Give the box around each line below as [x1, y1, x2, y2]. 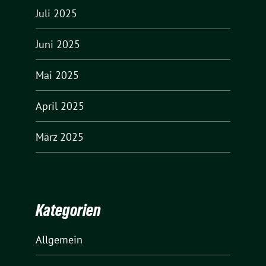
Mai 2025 [36, 68, 79, 82]
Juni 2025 [36, 37, 80, 51]
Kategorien [36, 201, 101, 220]
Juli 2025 [36, 6, 77, 20]
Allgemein [36, 233, 83, 247]
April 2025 [36, 99, 84, 113]
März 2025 [36, 129, 84, 144]
